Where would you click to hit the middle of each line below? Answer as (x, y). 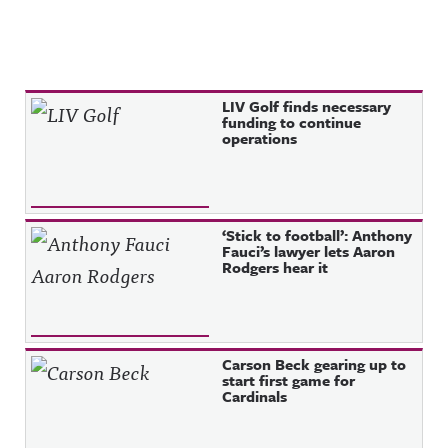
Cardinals (255, 395)
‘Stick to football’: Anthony (317, 234)
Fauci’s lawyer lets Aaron (309, 250)
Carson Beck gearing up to (314, 363)
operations (260, 137)
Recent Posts (106, 110)
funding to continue (292, 121)
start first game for (289, 379)
